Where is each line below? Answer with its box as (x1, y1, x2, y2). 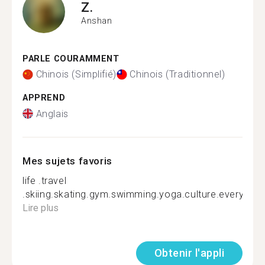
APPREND (22, 93, 66, 103)
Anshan (81, 16, 112, 25)
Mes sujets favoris (22, 154, 112, 167)
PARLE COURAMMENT (22, 53, 119, 64)
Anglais (35, 108, 69, 119)
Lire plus (22, 202, 59, 214)
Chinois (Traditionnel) (130, 69, 225, 80)
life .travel (22, 174, 67, 186)
